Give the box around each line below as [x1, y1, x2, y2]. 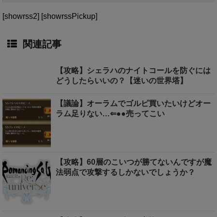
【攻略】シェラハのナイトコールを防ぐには [56, 66, 211, 75]
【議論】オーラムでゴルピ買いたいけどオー [56, 99, 211, 108]
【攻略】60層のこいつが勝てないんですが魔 [56, 157, 212, 166]
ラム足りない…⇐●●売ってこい [56, 109, 165, 118]
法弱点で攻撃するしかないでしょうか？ [56, 168, 195, 176]
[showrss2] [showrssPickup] [2, 12, 97, 20]
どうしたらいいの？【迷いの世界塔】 [56, 76, 187, 85]
